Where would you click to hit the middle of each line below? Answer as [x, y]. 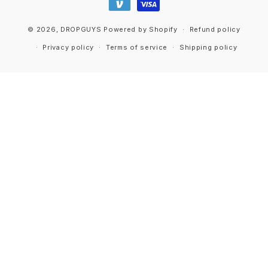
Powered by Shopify [141, 29]
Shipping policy [208, 48]
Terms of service [137, 48]
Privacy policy [68, 48]
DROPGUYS [81, 29]
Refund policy [215, 30]
